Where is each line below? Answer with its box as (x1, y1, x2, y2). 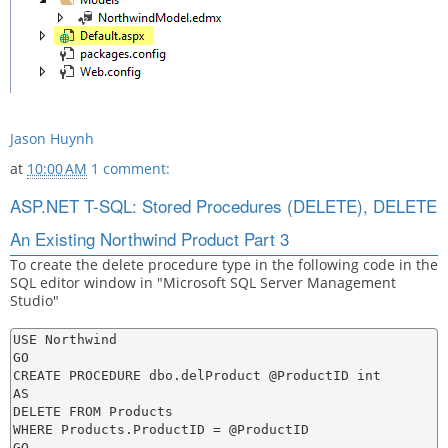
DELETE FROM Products (13, 404, 173, 419)
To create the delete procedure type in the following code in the (10, 255, 438, 274)
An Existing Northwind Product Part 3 (10, 226, 289, 251)
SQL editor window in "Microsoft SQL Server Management (10, 273, 396, 292)
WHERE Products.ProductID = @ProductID (13, 422, 309, 437)
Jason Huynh (10, 129, 94, 148)
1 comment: (91, 159, 170, 178)
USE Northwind (13, 332, 117, 347)
